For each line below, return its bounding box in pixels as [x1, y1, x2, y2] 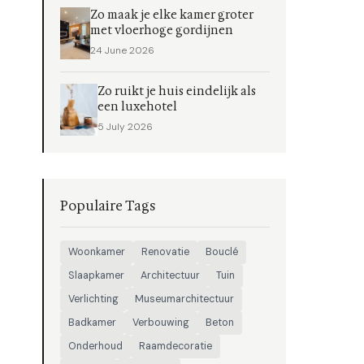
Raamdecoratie [139, 340, 212, 353]
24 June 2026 [90, 44, 155, 57]
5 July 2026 [97, 120, 153, 133]
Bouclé [206, 245, 238, 258]
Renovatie [141, 245, 189, 258]
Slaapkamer [68, 269, 124, 282]
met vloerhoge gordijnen [90, 23, 234, 38]
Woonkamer [68, 245, 125, 258]
